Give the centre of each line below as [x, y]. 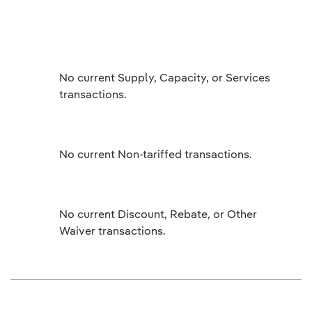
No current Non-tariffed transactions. [156, 154]
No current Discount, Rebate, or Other [158, 214]
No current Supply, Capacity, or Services [165, 77]
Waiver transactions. [112, 231]
